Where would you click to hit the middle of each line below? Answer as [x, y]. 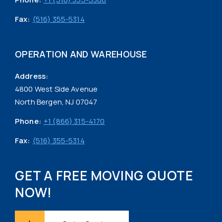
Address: [32, 76]
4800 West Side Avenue [56, 89]
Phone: [28, 121]
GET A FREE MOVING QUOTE [104, 175]
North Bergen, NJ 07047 [56, 102]
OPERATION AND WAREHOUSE [81, 54]
